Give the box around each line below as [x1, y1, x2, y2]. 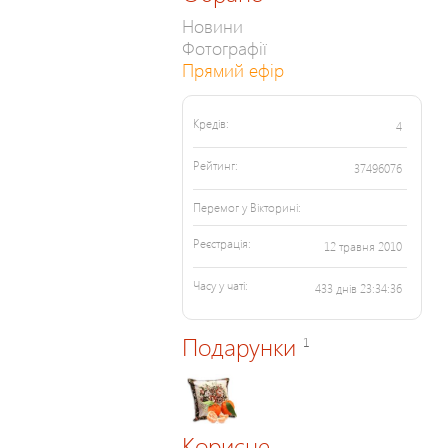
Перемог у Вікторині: [193, 200, 301, 216]
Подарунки [182, 330, 303, 363]
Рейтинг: [193, 158, 238, 174]
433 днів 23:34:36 [315, 281, 402, 297]
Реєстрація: [193, 236, 251, 252]
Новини [182, 13, 243, 39]
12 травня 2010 [324, 239, 402, 255]
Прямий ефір [182, 57, 284, 83]
